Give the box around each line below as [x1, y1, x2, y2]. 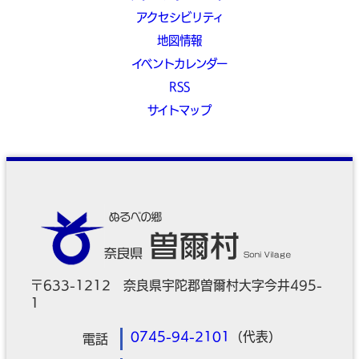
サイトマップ [147, 103, 212, 116]
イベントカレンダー [131, 58, 228, 71]
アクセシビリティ [135, 11, 224, 24]
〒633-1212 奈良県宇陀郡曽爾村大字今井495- [30, 279, 322, 292]
